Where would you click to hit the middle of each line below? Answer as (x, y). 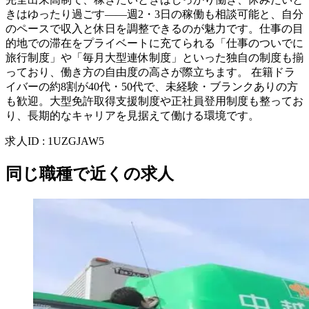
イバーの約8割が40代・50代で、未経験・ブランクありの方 (152, 87)
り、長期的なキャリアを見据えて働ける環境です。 (132, 116)
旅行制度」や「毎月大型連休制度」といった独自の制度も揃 (154, 58)
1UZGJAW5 (76, 141)
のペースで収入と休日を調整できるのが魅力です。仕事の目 (154, 29)
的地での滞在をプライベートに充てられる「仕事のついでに (154, 43)
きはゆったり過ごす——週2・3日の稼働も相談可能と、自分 (154, 14)
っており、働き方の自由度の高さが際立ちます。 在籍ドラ (150, 72)
